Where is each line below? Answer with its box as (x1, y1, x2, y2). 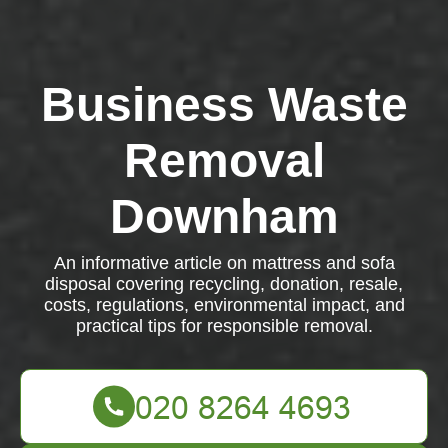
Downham (109, 190, 339, 243)
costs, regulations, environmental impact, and (43, 295, 405, 315)
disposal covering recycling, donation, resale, (45, 274, 403, 294)
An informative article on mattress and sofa (53, 253, 395, 273)
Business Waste (40, 78, 408, 131)
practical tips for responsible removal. (75, 316, 373, 336)
